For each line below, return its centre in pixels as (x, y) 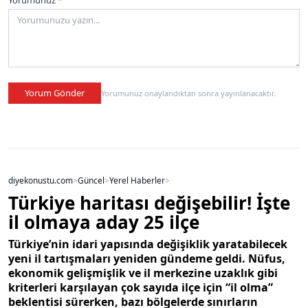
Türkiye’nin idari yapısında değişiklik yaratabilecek (148, 244)
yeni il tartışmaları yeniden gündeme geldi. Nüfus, (147, 258)
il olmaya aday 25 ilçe (104, 222)
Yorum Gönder (55, 92)
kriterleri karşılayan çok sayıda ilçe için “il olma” (141, 287)
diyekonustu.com (41, 180)
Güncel (91, 180)
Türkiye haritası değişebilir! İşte (149, 202)
